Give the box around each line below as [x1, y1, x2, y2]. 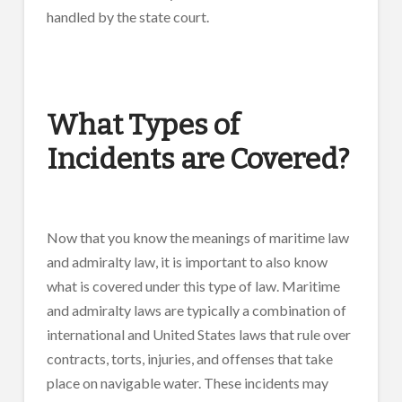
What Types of [46, 108, 240, 143]
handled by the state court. [46, 8, 209, 26]
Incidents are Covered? [46, 142, 349, 177]
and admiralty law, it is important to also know [46, 252, 328, 270]
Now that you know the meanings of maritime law [46, 228, 349, 246]
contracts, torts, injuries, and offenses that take [46, 349, 333, 367]
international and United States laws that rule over [46, 325, 351, 343]
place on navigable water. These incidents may [46, 373, 328, 391]
